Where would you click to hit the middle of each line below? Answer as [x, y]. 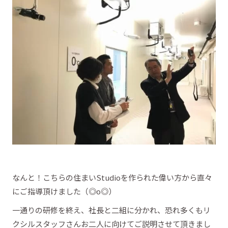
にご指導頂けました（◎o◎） [64, 191]
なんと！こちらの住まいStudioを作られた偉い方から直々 [112, 177]
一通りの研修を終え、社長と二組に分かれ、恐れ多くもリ [111, 210]
